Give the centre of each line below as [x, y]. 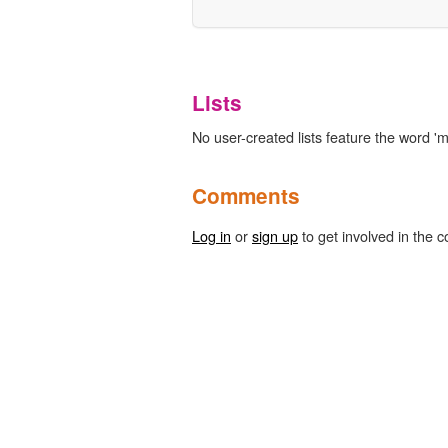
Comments [246, 195]
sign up [275, 235]
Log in [211, 235]
